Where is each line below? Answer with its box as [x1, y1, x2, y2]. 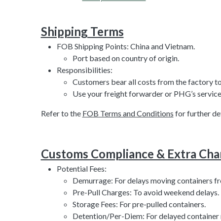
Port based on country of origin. [72, 53, 179, 63]
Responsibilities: [56, 65, 112, 74]
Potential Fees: [56, 163, 107, 173]
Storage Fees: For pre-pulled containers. [72, 199, 206, 209]
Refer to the [40, 108, 82, 118]
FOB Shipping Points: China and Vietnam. [56, 41, 195, 51]
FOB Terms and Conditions [82, 108, 174, 118]
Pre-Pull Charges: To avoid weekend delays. [72, 187, 219, 197]
